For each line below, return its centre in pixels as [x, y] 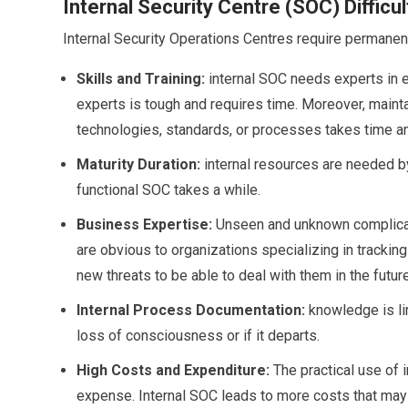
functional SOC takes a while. [168, 189]
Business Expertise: [144, 224]
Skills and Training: [140, 78]
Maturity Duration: [138, 164]
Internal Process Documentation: [190, 310]
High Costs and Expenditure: [173, 370]
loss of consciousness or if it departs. [198, 335]
